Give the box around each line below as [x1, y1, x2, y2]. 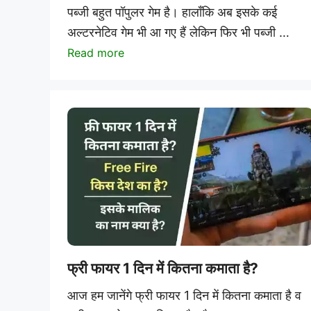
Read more [67, 45, 124, 60]
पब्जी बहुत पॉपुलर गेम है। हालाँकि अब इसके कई [67, 4, 277, 19]
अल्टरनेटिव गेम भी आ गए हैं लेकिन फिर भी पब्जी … [67, 24, 289, 40]
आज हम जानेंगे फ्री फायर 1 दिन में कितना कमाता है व [67, 288, 301, 303]
